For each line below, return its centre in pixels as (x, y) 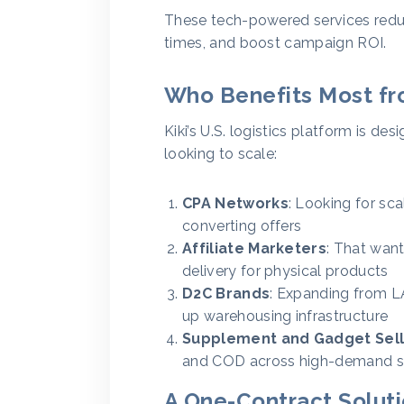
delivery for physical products (285, 271)
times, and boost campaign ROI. (275, 43)
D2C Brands (226, 294)
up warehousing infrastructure (285, 316)
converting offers (242, 226)
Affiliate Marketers (255, 248)
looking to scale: (221, 154)
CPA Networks (235, 203)
